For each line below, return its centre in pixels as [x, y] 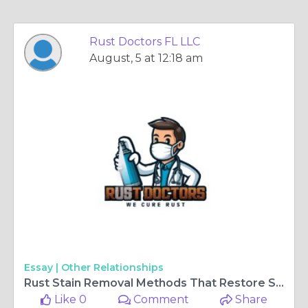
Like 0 [69, 299]
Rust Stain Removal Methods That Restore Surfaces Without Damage [280, 283]
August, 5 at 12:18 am [146, 58]
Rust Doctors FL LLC [145, 42]
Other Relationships [112, 267]
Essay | [43, 267]
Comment [160, 299]
